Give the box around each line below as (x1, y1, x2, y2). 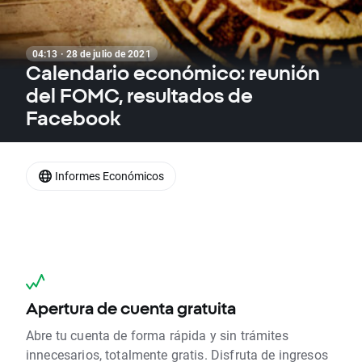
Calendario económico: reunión (26, 61, 320, 84)
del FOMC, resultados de (26, 84, 253, 107)
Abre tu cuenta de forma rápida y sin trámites (26, 326, 288, 344)
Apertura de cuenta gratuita (26, 299, 236, 318)
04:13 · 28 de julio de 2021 (32, 47, 151, 60)
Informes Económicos (55, 168, 164, 183)
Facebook (26, 107, 121, 129)
